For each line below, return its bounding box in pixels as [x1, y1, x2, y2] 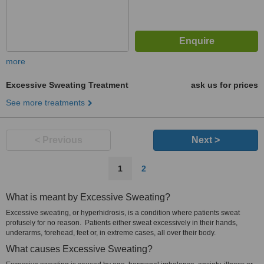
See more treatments [6, 98, 85, 107]
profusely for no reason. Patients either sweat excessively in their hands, [6, 219, 237, 227]
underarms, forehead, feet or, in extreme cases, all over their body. [6, 229, 216, 237]
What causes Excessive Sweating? [6, 244, 153, 254]
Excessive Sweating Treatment [6, 80, 128, 90]
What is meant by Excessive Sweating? [6, 192, 170, 202]
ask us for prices [191, 80, 258, 90]
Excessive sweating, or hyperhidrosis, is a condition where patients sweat [6, 209, 240, 217]
